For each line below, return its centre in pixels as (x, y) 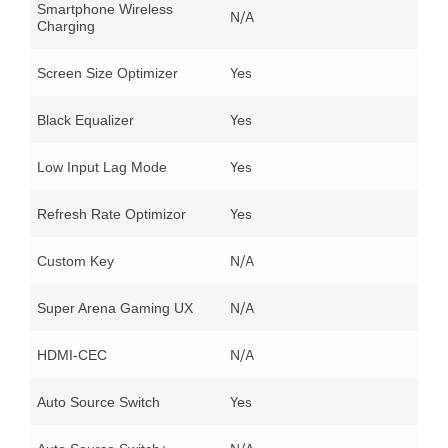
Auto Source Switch (98, 402)
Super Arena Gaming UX (115, 308)
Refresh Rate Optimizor (111, 214)
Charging (66, 26)
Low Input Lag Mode (102, 167)
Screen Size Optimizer (107, 73)
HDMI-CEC (72, 355)
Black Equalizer (85, 120)
